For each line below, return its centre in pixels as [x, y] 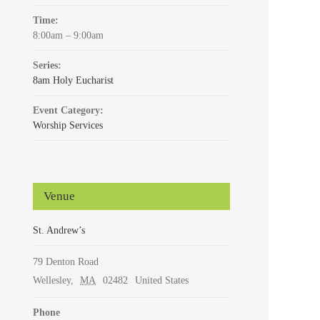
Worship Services [67, 125]
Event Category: [68, 110]
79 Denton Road [65, 261]
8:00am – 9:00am [68, 35]
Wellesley [51, 280]
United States [161, 280]
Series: [47, 65]
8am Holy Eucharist [73, 80]
